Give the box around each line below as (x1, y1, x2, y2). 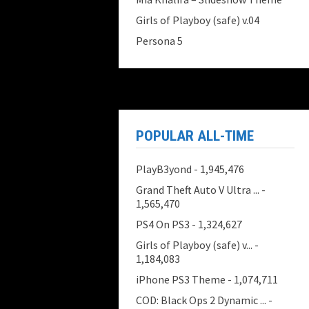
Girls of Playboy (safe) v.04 (136, 13, 259, 27)
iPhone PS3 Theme (136, 272, 226, 286)
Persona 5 (136, 34, 183, 48)
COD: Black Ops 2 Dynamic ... (136, 293, 266, 307)
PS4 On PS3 (136, 217, 190, 231)
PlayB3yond (136, 162, 192, 176)
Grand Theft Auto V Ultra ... (136, 183, 259, 197)
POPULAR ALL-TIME (136, 128, 254, 144)
